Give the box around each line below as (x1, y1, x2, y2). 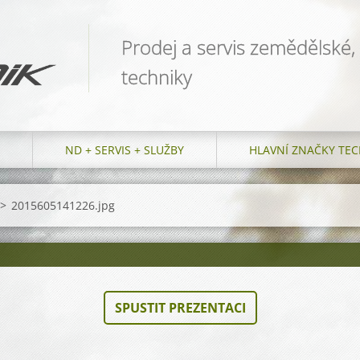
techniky (121, 63, 192, 90)
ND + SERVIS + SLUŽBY (65, 142, 184, 158)
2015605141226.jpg (11, 198, 115, 214)
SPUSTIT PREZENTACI (114, 299, 246, 317)
